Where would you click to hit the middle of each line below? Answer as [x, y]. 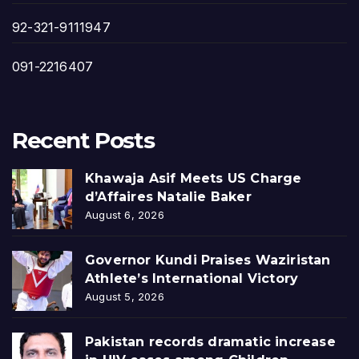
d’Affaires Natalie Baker [168, 196]
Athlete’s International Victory [192, 278]
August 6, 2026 [125, 214]
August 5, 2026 [125, 296]
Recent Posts [83, 140]
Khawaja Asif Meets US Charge [194, 178]
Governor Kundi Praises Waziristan [208, 260]
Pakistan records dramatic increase [210, 341]
